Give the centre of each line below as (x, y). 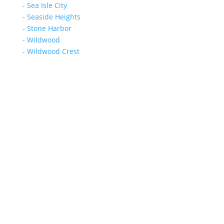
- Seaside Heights (51, 17)
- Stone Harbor (47, 28)
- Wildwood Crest (51, 51)
